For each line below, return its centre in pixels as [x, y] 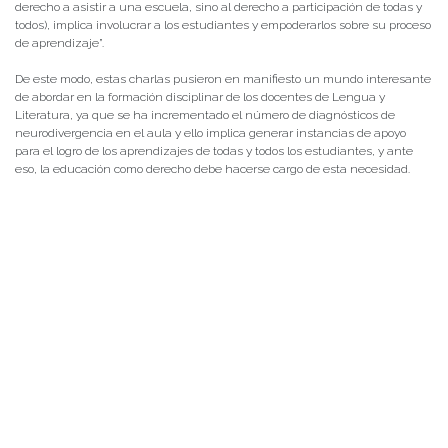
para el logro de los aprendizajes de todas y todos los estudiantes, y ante [214, 151]
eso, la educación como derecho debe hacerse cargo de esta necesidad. [212, 169]
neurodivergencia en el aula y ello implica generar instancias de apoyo [210, 133]
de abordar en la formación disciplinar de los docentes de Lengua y [200, 97]
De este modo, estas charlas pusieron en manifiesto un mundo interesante [223, 79]
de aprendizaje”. [59, 43]
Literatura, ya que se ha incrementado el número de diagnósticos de [205, 115]
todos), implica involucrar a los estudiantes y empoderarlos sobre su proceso [223, 25]
